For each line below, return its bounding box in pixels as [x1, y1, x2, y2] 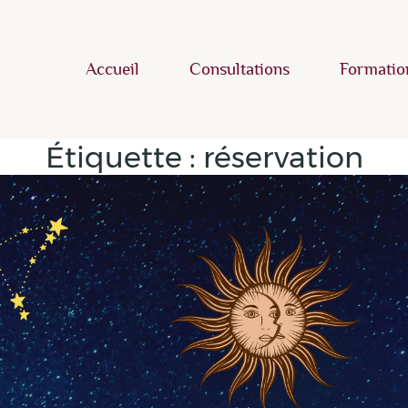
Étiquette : [45, 139, 203, 175]
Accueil [85, 61, 139, 78]
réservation [202, 139, 363, 175]
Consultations [189, 61, 290, 78]
